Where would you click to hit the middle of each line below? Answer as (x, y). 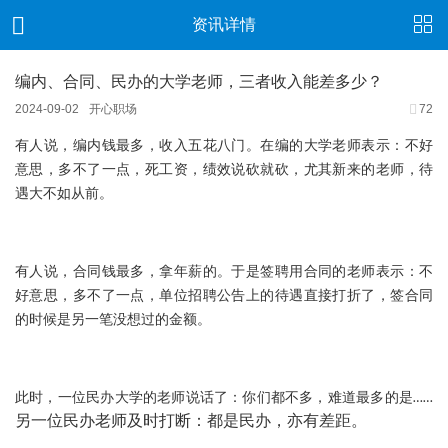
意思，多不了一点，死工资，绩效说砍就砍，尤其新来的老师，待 (224, 170)
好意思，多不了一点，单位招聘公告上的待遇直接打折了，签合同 (224, 296)
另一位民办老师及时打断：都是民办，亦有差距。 (191, 422)
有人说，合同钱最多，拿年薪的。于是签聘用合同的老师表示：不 (224, 272)
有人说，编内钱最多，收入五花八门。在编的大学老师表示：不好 (224, 146)
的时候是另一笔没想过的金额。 (113, 320)
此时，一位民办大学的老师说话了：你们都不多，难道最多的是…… (224, 398)
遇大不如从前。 (64, 194)
